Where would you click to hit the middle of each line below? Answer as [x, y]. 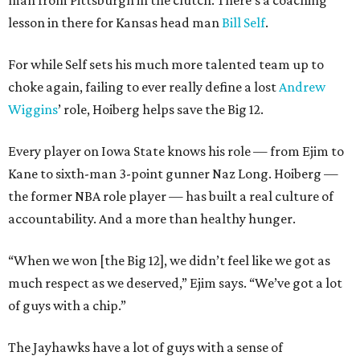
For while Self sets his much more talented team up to [166, 65]
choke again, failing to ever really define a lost [143, 87]
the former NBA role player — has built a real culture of [171, 196]
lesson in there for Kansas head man [115, 23]
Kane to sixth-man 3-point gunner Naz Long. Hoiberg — [173, 174]
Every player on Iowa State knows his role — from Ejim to [176, 151]
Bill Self [243, 23]
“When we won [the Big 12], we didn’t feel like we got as [169, 261]
